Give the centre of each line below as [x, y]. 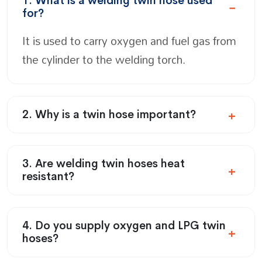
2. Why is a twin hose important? [109, 114]
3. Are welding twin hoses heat [104, 163]
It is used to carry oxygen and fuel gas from [129, 40]
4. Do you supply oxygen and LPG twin [124, 225]
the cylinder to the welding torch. [104, 59]
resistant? [48, 176]
